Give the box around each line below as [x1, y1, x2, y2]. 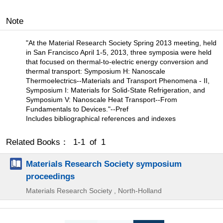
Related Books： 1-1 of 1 [6, 137, 106, 147]
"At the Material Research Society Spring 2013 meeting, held [26, 38, 217, 47]
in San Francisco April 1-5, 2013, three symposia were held [26, 48, 212, 56]
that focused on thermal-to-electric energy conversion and [26, 57, 208, 66]
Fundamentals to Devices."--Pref [26, 105, 128, 113]
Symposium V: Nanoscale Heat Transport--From [26, 95, 177, 104]
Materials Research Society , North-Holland [26, 186, 162, 195]
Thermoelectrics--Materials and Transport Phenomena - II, [26, 76, 210, 85]
